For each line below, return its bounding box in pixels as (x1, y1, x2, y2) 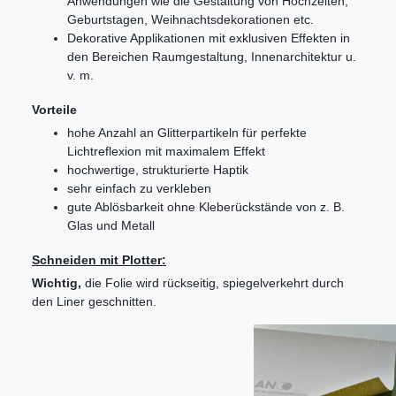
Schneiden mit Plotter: (32, 253, 166, 268)
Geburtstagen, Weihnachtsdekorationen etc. (67, 12, 314, 27)
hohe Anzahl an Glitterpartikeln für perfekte (67, 126, 307, 141)
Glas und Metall (67, 218, 155, 233)
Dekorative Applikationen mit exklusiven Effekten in (67, 31, 350, 46)
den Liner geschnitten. (32, 294, 156, 309)
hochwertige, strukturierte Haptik (67, 163, 248, 178)
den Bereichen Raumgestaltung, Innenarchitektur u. (67, 49, 356, 65)
